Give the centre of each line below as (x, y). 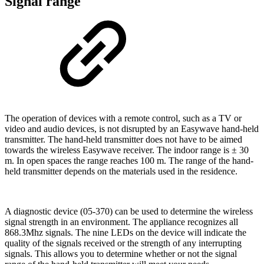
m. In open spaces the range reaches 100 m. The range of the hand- (129, 160)
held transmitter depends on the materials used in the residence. (121, 171)
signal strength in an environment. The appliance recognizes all (121, 222)
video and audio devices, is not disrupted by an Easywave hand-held (132, 128)
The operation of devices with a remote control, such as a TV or (123, 118)
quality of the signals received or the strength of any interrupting (123, 243)
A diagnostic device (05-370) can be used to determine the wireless (129, 211)
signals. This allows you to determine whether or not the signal (121, 253)
